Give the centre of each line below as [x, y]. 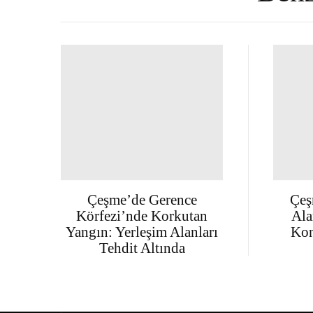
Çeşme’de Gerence [142, 199]
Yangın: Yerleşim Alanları [142, 231]
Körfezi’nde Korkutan [142, 215]
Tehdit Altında [142, 247]
